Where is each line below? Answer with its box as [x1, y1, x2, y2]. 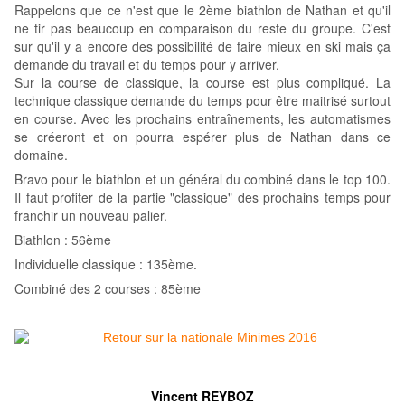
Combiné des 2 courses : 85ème [14, 279, 201, 298]
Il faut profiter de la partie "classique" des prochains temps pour [14, 188, 391, 207]
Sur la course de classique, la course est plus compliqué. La [14, 73, 391, 92]
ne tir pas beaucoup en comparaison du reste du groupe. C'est [14, 19, 391, 38]
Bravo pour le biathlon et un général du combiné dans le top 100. [14, 170, 391, 189]
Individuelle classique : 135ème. [14, 255, 201, 274]
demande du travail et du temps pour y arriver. [14, 55, 279, 74]
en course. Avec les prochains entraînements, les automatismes [14, 109, 391, 128]
